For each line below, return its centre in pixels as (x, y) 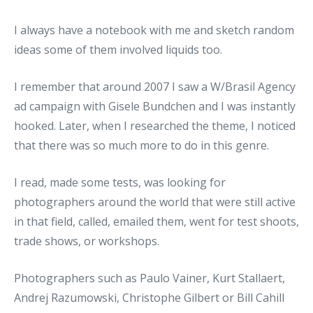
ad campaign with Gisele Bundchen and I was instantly (155, 106)
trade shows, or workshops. (87, 241)
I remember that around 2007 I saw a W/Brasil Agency (155, 86)
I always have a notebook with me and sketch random (154, 30)
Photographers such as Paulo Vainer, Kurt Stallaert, (150, 278)
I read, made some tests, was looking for (120, 182)
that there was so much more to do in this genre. (141, 145)
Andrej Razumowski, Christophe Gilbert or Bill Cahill (149, 297)
